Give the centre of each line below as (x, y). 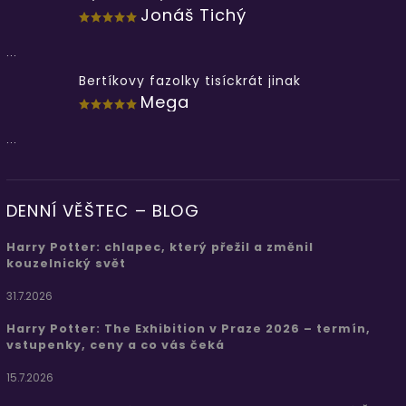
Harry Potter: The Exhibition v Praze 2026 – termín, (188, 329)
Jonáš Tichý (193, 14)
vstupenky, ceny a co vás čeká (116, 345)
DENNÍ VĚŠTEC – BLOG (103, 210)
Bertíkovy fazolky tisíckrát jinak (190, 80)
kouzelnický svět (66, 264)
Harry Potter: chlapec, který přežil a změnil (160, 247)
